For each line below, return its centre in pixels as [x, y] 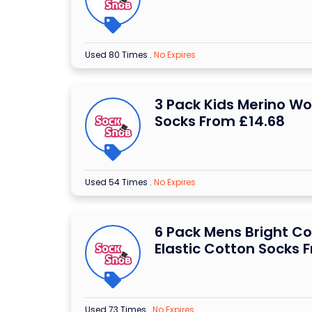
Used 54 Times [117, 182]
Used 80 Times [117, 55]
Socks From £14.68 [220, 122]
